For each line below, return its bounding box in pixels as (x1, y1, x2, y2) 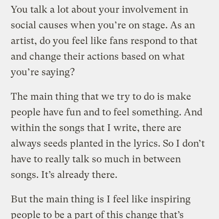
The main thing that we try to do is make (11, 90, 192, 102)
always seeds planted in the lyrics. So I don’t (11, 137, 205, 149)
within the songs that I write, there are (11, 122, 182, 133)
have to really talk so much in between (11, 153, 181, 165)
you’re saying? (11, 66, 75, 78)
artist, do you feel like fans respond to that (11, 35, 198, 46)
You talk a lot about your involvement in (11, 3, 189, 15)
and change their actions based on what (11, 50, 185, 62)
